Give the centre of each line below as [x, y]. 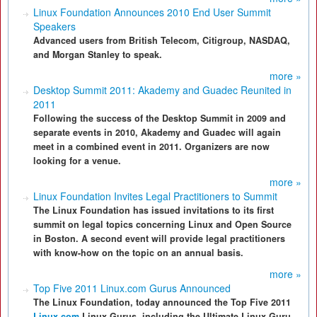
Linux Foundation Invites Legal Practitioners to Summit [155, 196]
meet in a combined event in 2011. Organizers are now [151, 146]
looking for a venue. [77, 161]
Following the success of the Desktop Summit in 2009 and [160, 118]
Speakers [54, 26]
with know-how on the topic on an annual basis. [138, 253]
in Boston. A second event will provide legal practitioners [159, 238]
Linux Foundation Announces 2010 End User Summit [152, 12]
